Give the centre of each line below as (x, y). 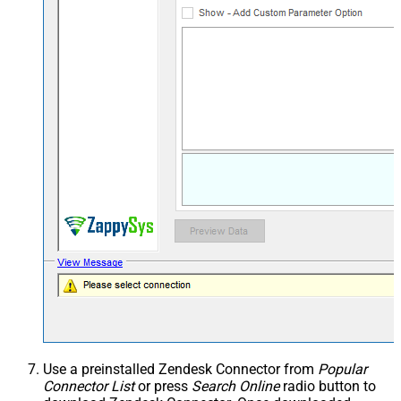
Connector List (89, 386)
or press (163, 386)
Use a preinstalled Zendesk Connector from (180, 369)
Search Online (235, 386)
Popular (342, 369)
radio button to (328, 386)
